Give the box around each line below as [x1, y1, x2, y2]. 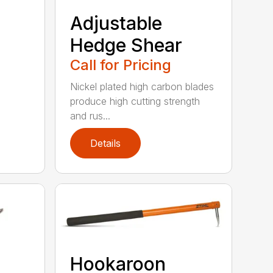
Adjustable [70, 12, 163, 34]
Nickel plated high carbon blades [70, 80, 214, 93]
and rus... [70, 109, 111, 122]
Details [90, 136, 121, 149]
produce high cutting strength [70, 94, 200, 107]
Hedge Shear [70, 34, 183, 56]
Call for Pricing [70, 55, 172, 74]
